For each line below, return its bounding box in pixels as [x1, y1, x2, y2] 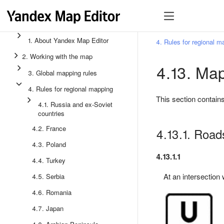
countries [38, 108, 64, 118]
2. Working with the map [22, 51, 92, 61]
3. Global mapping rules [28, 68, 97, 77]
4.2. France [32, 123, 66, 133]
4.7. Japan [32, 203, 63, 213]
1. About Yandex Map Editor [28, 35, 108, 45]
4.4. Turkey [32, 155, 65, 165]
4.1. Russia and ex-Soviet [38, 99, 112, 109]
